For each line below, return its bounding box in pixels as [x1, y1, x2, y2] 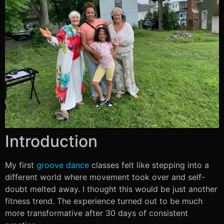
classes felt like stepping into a [89, 159, 209, 170]
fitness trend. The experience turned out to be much [5, 195, 202, 206]
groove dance [36, 159, 89, 170]
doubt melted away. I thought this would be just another [5, 183, 217, 194]
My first [5, 159, 36, 170]
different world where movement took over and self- [5, 171, 205, 182]
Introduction [5, 131, 97, 151]
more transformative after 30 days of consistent [5, 207, 188, 218]
